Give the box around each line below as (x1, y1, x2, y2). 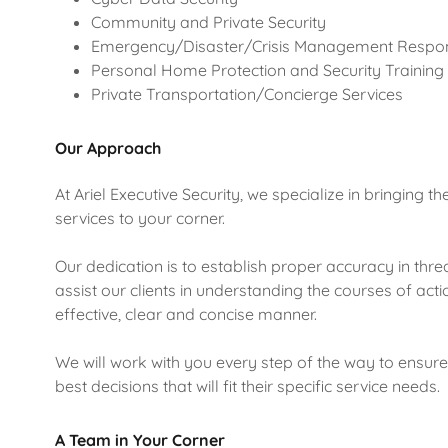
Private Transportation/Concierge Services (91, 84, 404, 104)
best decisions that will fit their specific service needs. (54, 376, 440, 396)
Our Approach (54, 138, 161, 158)
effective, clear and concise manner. (54, 304, 321, 324)
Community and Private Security (91, 12, 327, 32)
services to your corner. (54, 208, 229, 228)
